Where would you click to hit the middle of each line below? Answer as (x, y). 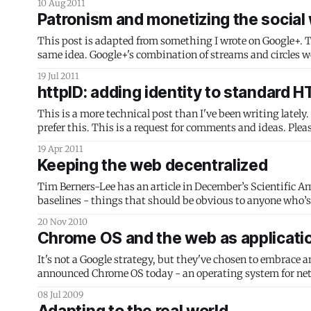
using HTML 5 (71, 287)
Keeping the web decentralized (152, 165)
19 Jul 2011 (58, 76)
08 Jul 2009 (60, 295)
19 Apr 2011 (60, 149)
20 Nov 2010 (62, 222)
